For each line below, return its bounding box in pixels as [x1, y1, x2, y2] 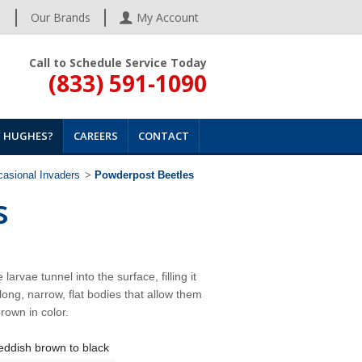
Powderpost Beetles [94, 169, 194, 181]
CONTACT [138, 128, 189, 143]
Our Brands [30, 9, 90, 25]
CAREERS [74, 128, 118, 143]
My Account [137, 9, 199, 25]
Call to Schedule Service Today [28, 55, 207, 71]
